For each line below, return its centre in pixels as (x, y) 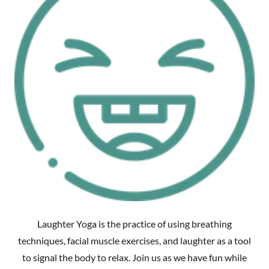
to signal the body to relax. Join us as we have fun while (134, 258)
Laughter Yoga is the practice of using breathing (134, 224)
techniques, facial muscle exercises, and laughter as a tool (134, 241)
